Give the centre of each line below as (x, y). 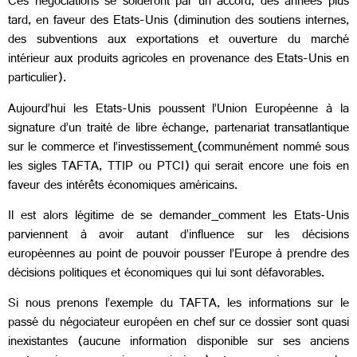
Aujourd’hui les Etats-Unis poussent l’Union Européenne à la (178, 110)
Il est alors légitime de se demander (110, 217)
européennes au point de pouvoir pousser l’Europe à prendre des (178, 255)
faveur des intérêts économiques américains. (123, 186)
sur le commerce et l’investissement (100, 148)
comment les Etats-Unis (284, 217)
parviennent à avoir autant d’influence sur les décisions (178, 236)
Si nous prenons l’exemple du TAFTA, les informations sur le (178, 305)
